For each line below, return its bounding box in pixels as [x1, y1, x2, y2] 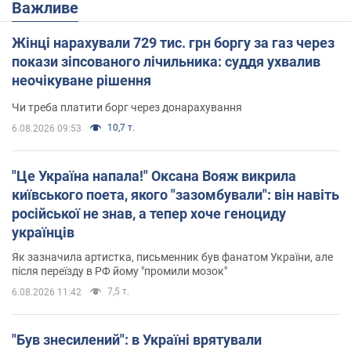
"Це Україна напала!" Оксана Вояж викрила [12, 167, 296, 184]
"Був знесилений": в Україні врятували [12, 331, 262, 348]
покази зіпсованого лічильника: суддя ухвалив [12, 52, 320, 70]
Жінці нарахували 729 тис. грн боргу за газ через [12, 34, 335, 51]
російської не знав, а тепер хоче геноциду [12, 204, 286, 222]
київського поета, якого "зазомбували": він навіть [12, 186, 339, 203]
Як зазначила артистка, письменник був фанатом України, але [12, 250, 333, 263]
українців [12, 223, 74, 241]
